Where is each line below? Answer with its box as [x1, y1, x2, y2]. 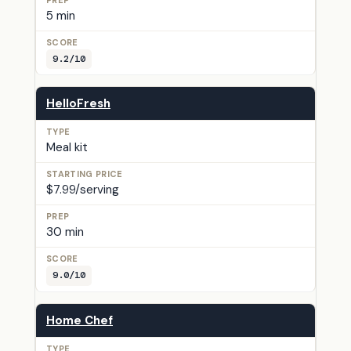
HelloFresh [46, 96, 110, 112]
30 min [46, 224, 84, 241]
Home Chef [46, 312, 113, 328]
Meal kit [46, 139, 88, 156]
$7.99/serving [46, 182, 119, 198]
